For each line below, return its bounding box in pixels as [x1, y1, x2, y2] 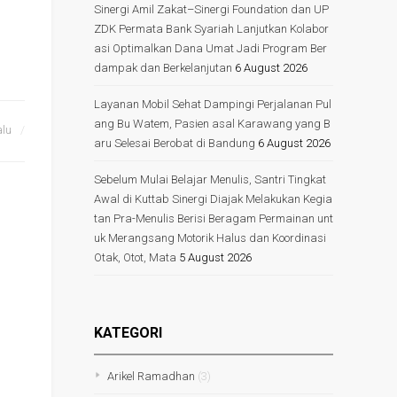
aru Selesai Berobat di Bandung [94, 136, 255, 150]
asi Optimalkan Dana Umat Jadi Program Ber [94, 41, 327, 55]
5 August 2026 [179, 250, 252, 264]
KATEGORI [94, 323, 162, 341]
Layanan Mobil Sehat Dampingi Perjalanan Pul [94, 97, 331, 111]
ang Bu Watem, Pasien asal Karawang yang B [94, 116, 331, 130]
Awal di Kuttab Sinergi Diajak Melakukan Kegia [94, 191, 332, 206]
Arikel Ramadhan [107, 369, 195, 383]
